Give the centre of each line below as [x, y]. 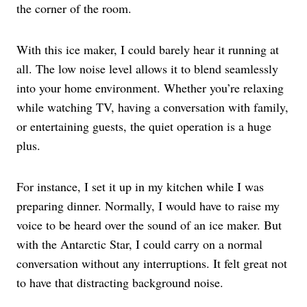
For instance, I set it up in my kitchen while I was [140, 187]
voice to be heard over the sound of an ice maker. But [149, 225]
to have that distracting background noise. [120, 283]
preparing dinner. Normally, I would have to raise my [148, 206]
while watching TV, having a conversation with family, [152, 107]
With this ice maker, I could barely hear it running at [148, 50]
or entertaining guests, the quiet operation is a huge [144, 126]
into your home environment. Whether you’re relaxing [150, 88]
